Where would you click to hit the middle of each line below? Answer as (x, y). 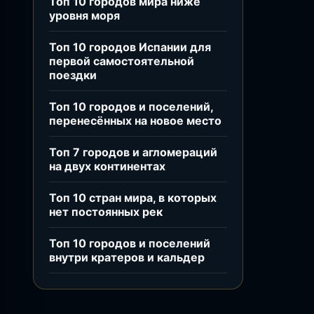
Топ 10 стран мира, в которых (133, 198)
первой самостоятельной (122, 61)
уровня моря (84, 15)
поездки (73, 75)
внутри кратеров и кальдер (127, 257)
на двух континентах (107, 166)
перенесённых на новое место (135, 121)
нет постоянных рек (106, 212)
